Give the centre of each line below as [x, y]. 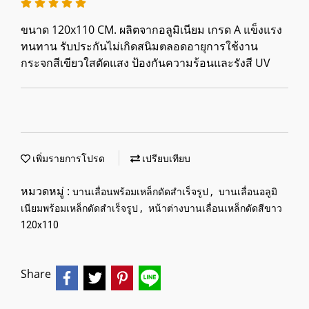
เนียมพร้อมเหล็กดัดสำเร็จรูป [80, 208]
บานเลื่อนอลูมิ [248, 192]
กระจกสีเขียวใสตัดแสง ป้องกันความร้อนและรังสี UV [146, 63]
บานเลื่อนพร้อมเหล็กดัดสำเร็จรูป [141, 192]
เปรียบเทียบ [165, 159]
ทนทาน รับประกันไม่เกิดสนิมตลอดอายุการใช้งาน [139, 46]
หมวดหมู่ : [47, 191]
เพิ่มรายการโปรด [68, 159]
